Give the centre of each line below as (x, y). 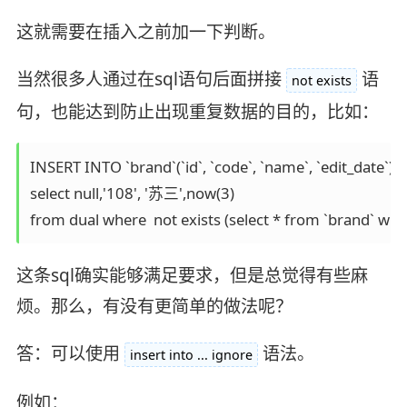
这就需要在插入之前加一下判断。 (145, 31)
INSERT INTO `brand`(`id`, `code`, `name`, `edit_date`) (213, 167)
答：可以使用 (68, 354)
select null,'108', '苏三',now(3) (134, 194)
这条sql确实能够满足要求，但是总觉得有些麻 (192, 276)
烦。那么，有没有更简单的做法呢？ (154, 307)
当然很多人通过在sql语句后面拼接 (149, 79)
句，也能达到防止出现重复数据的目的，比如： (197, 111)
